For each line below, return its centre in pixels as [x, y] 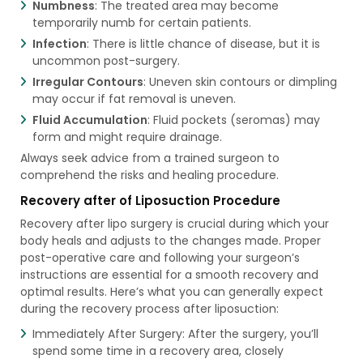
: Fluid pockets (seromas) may [233, 120]
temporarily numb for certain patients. [141, 22]
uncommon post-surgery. [106, 60]
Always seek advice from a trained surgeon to [149, 158]
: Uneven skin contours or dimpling [240, 81]
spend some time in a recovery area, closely [158, 350]
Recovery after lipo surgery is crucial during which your [174, 223]
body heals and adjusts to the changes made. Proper [170, 240]
